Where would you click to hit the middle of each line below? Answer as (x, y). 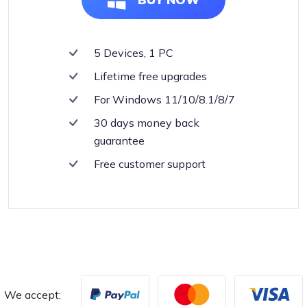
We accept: (33, 294)
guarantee (119, 140)
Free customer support (150, 164)
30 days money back (147, 123)
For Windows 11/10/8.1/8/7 (164, 99)
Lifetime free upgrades (150, 76)
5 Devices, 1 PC (134, 53)
